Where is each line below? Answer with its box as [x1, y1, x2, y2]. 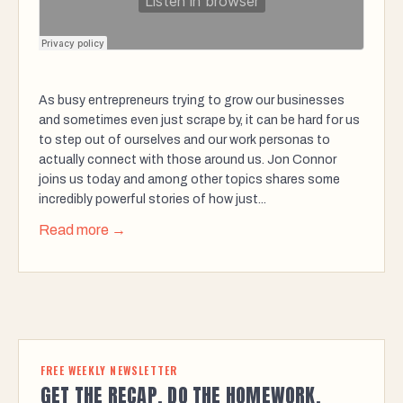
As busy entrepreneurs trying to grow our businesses [39, 94, 345, 108]
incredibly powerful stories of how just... [39, 193, 266, 207]
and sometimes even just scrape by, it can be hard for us [39, 113, 360, 128]
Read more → [39, 222, 126, 238]
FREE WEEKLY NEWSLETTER [40, 363, 178, 379]
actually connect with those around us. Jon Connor [39, 153, 336, 167]
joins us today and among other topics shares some [39, 173, 340, 187]
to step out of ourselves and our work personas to [39, 133, 330, 148]
